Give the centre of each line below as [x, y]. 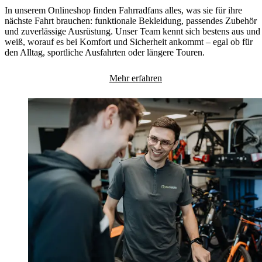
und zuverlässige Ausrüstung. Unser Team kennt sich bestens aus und [132, 31]
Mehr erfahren [136, 78]
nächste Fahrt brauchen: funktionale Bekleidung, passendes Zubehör [131, 20]
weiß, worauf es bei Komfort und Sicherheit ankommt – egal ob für [129, 42]
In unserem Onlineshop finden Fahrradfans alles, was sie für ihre [123, 10]
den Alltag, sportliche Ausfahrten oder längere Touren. [105, 52]
